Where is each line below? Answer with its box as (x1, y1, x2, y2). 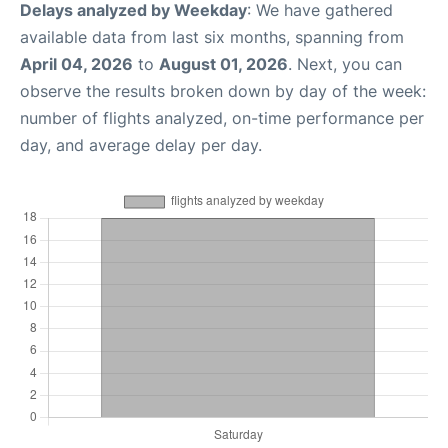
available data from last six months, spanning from (20, 27, 404, 47)
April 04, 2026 (20, 54, 133, 74)
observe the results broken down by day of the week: (20, 81, 426, 101)
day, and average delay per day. (20, 135, 262, 155)
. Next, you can (288, 54, 402, 74)
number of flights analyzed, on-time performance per (20, 108, 424, 128)
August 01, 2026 (159, 54, 288, 74)
